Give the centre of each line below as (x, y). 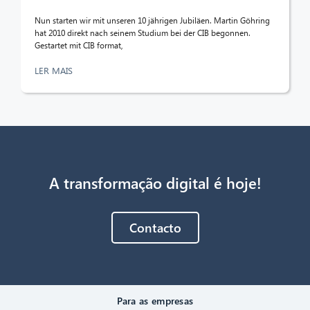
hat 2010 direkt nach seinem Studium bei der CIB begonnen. (143, 33)
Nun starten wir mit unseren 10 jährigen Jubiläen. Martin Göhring (152, 20)
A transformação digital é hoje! (155, 182)
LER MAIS (55, 70)
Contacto (155, 227)
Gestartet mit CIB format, (79, 45)
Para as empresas (155, 301)
